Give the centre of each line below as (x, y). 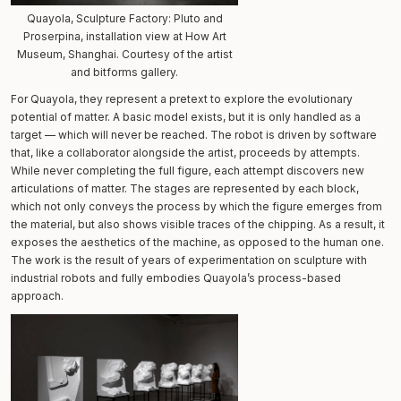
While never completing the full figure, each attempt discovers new (188, 170)
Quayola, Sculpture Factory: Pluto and (124, 18)
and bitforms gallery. (124, 72)
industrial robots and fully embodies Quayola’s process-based (176, 277)
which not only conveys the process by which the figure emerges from (196, 206)
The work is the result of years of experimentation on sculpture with (189, 260)
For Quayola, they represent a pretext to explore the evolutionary (182, 98)
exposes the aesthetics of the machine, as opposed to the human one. (197, 242)
